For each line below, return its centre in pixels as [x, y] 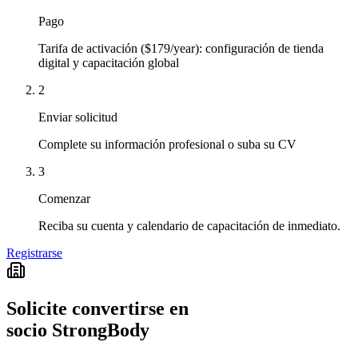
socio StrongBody [78, 330]
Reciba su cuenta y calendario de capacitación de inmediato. [189, 225]
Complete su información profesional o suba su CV [167, 144]
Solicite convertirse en [97, 309]
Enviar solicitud [78, 117]
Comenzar [64, 198]
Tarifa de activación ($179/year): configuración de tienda [181, 48]
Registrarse [34, 253]
